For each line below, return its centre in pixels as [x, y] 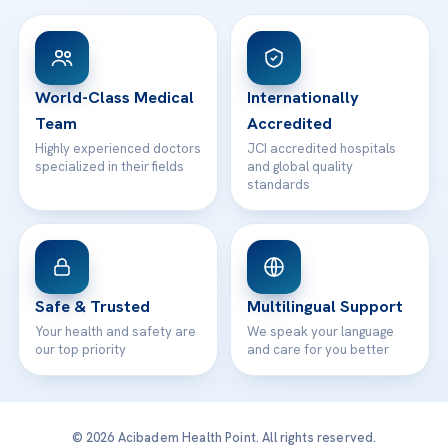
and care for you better [318, 349]
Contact [74, 72]
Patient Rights [91, 32]
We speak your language [320, 331]
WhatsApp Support [138, 44]
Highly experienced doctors [118, 148]
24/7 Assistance [120, 60]
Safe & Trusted [92, 306]
